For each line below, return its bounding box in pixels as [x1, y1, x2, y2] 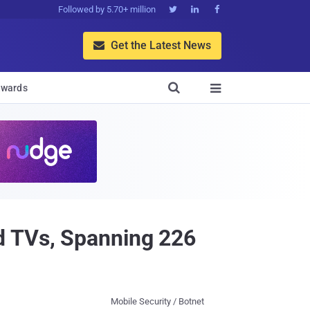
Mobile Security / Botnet [111, 296, 204, 307]
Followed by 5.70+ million [58, 4, 156, 15]
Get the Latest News [108, 38, 211, 52]
